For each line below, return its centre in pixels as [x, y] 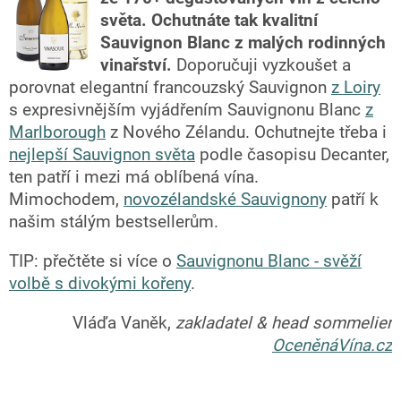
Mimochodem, [66, 200]
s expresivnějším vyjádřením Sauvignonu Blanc [187, 111]
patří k [353, 200]
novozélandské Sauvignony [225, 200]
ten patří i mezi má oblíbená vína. [134, 178]
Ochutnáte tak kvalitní [235, 21]
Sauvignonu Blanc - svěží [269, 262]
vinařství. [136, 66]
